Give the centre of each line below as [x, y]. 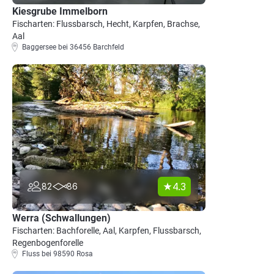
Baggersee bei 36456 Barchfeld [73, 47]
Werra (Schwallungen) [61, 218]
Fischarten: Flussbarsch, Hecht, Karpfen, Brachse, [106, 24]
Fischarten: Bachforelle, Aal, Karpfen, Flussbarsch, [107, 231]
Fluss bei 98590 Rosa [57, 254]
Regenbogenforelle [48, 243]
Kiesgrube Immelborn [60, 11]
